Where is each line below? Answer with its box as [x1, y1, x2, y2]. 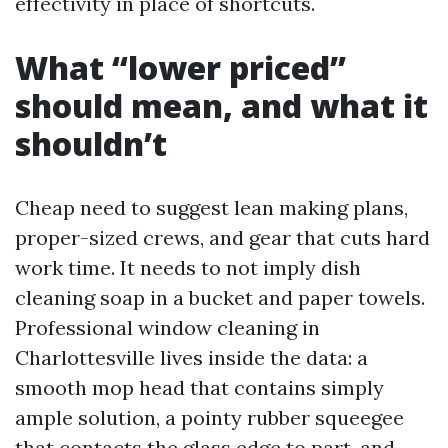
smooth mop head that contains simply [15, 375, 384, 400]
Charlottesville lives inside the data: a [15, 345, 368, 370]
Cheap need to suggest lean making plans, [15, 195, 408, 220]
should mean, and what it [15, 84, 428, 127]
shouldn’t [15, 122, 167, 165]
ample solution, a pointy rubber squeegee [15, 405, 404, 430]
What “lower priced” [15, 46, 346, 89]
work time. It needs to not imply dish [15, 255, 361, 280]
